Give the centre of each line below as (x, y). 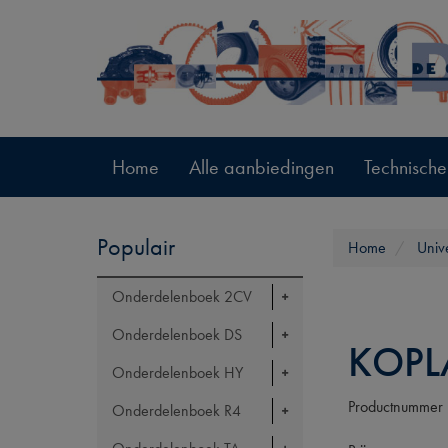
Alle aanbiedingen (261, 166)
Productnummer (395, 406)
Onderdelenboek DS (177, 334)
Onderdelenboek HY (177, 372)
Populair (136, 246)
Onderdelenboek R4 (176, 410)
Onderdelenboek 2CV (182, 296)
